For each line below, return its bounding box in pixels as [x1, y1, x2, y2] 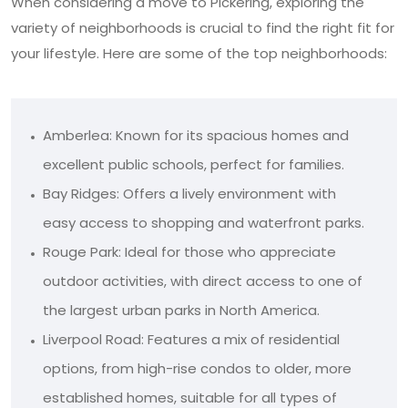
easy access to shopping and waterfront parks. [43, 213, 364, 233]
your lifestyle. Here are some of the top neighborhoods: [11, 44, 387, 64]
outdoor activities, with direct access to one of [43, 271, 362, 291]
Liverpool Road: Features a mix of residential [43, 330, 340, 350]
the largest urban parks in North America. [43, 301, 320, 321]
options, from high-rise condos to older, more [43, 359, 352, 379]
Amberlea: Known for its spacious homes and [43, 126, 349, 146]
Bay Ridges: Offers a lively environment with [43, 184, 336, 204]
